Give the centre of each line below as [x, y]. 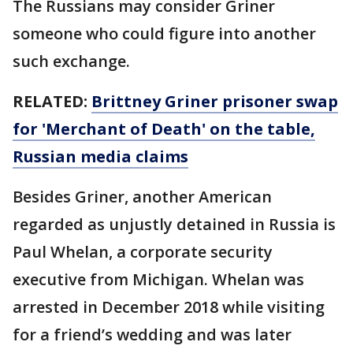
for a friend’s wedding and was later [152, 334]
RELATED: [50, 101]
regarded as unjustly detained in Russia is [174, 224]
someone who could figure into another [164, 33]
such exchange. [71, 61]
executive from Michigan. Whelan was [158, 279]
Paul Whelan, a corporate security [143, 252]
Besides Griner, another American [142, 197]
